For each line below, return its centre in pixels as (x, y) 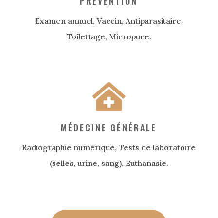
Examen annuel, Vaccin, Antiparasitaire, (109, 21)
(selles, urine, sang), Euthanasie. (109, 163)
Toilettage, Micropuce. (109, 37)
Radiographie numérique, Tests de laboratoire (109, 148)
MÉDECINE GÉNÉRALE (109, 128)
